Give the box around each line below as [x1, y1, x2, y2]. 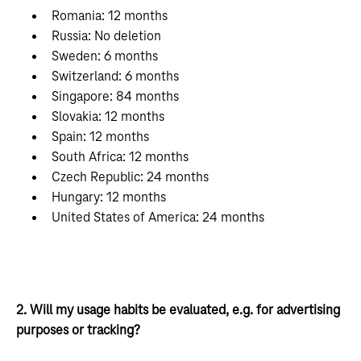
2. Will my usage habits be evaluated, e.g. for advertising [16, 303, 340, 317]
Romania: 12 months [52, 9, 168, 23]
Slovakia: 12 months [52, 110, 164, 124]
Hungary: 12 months [52, 190, 166, 205]
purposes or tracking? [16, 323, 140, 338]
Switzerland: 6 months [52, 69, 179, 84]
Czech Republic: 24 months [52, 170, 209, 185]
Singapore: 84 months [52, 89, 179, 104]
